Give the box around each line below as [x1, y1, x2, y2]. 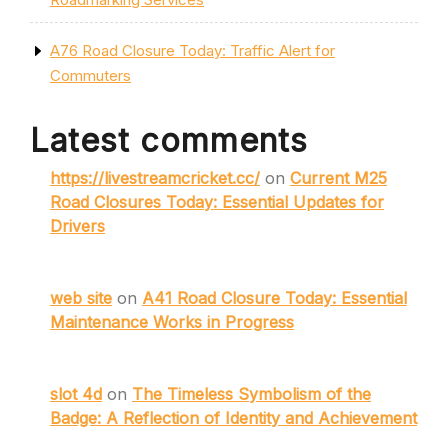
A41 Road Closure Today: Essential [142, 288, 407, 309]
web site [50, 288, 112, 309]
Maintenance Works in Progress [50, 312, 294, 333]
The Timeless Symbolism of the [132, 384, 371, 405]
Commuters [50, 66, 131, 86]
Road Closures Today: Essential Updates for [50, 192, 384, 213]
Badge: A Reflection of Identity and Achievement [50, 408, 417, 429]
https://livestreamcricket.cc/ [50, 168, 260, 189]
